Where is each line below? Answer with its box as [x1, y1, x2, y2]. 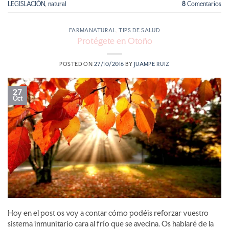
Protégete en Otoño [77, 35, 152, 46]
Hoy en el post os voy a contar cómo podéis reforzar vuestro [8, 209, 209, 218]
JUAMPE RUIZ [133, 61, 170, 67]
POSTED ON [59, 61, 94, 67]
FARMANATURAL [68, 27, 117, 34]
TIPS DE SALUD [119, 27, 161, 34]
